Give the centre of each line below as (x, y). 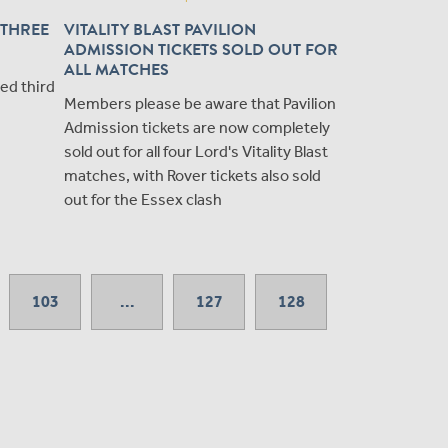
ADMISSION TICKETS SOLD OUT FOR (201, 50)
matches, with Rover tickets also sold (192, 176)
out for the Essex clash (143, 200)
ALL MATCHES (116, 70)
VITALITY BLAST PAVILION (160, 30)
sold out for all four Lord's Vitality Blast (196, 152)
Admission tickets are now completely (197, 128)
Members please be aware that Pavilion (200, 104)
